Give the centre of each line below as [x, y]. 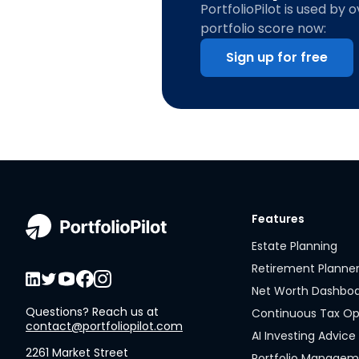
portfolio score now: [263, 28]
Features [278, 219]
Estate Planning [295, 246]
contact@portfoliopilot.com [104, 326]
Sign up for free [277, 57]
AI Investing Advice [304, 336]
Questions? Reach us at [92, 312]
